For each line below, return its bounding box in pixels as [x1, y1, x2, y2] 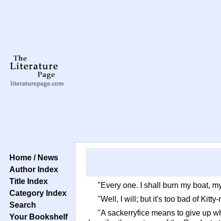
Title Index [5, 177, 48, 185]
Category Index [5, 188, 67, 197]
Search [5, 200, 36, 209]
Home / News [5, 153, 58, 162]
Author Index [5, 165, 58, 174]
